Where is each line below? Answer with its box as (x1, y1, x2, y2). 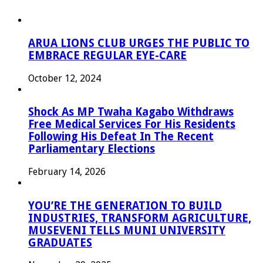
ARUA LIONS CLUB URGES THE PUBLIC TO (28, 36, 249, 49)
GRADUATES (28, 236, 92, 249)
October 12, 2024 (28, 72, 101, 84)
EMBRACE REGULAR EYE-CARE (28, 49, 187, 62)
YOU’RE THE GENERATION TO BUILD (28, 199, 222, 212)
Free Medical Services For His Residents (28, 118, 235, 131)
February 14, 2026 (28, 166, 106, 177)
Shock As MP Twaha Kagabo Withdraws (28, 106, 234, 119)
